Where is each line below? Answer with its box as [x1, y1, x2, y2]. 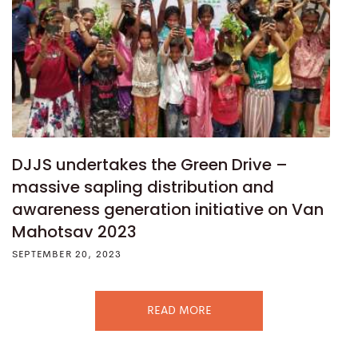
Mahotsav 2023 [12, 221, 137, 244]
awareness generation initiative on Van [12, 198, 324, 221]
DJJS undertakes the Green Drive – [12, 153, 288, 177]
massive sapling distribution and [12, 176, 274, 199]
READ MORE [146, 305, 212, 317]
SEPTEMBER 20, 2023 [12, 250, 122, 261]
